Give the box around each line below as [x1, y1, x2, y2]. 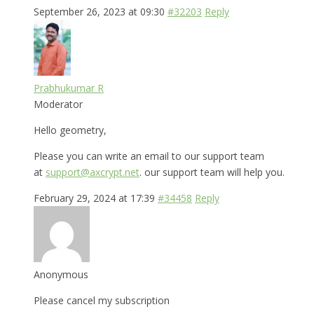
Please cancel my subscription [34, 293, 170, 307]
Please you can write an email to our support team [34, 149, 264, 163]
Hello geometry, [34, 123, 107, 137]
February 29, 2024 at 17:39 [34, 191, 155, 205]
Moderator [34, 97, 83, 111]
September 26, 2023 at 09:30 [34, 4, 165, 18]
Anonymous [34, 267, 88, 281]
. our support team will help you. [139, 165, 285, 179]
